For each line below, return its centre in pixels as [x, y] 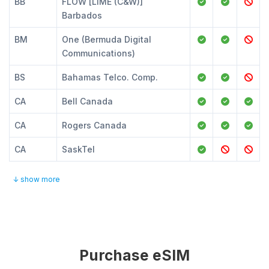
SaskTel [78, 149]
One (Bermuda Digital [107, 39]
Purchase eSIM [134, 255]
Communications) [98, 53]
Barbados [82, 15]
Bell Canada [87, 101]
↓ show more [36, 179]
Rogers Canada [94, 125]
